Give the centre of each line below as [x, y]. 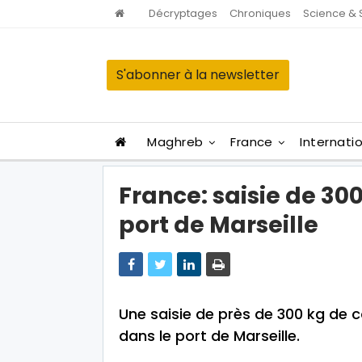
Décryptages [183, 13]
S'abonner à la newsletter [198, 75]
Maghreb [175, 142]
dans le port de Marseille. [209, 336]
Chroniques [260, 13]
